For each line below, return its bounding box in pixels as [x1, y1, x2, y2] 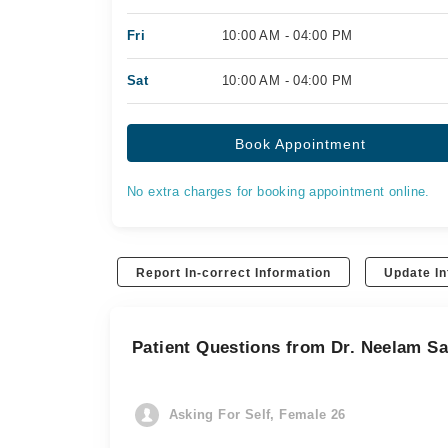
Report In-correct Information [136, 266, 332, 280]
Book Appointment [235, 136, 367, 152]
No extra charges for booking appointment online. [127, 184, 430, 199]
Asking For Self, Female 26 [168, 407, 346, 422]
